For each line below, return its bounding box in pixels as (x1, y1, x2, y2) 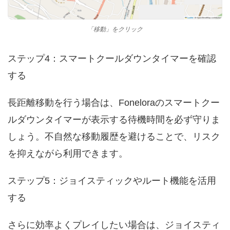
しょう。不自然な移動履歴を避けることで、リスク (8, 131, 220, 142)
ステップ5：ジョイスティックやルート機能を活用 (8, 175, 216, 186)
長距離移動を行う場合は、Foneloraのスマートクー (8, 97, 220, 108)
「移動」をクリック (87, 25, 143, 33)
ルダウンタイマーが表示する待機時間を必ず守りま (8, 114, 220, 125)
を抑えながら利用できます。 (8, 148, 128, 159)
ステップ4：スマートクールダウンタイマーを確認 (8, 53, 216, 64)
